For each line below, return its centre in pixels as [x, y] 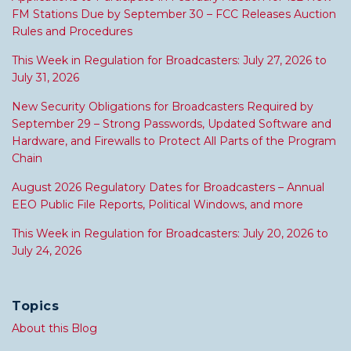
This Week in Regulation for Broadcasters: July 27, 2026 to [169, 61]
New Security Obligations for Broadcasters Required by [163, 107]
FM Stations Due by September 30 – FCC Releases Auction [174, 14]
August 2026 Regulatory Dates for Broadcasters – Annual [168, 188]
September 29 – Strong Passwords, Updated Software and [172, 124]
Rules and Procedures [72, 32]
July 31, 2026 [45, 78]
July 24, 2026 [47, 251]
